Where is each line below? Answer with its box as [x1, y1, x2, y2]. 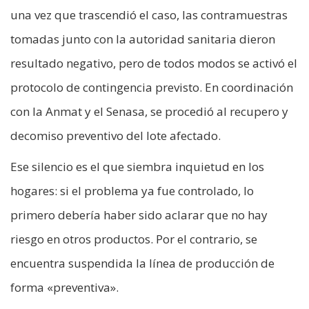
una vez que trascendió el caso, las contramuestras [10, 7, 288, 23]
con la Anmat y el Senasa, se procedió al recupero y [10, 103, 288, 120]
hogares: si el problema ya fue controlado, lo [10, 183, 254, 199]
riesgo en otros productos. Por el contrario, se [10, 231, 257, 248]
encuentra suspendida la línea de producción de [10, 255, 275, 272]
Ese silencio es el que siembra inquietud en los [10, 159, 264, 175]
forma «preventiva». [10, 279, 119, 296]
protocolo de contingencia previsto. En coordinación [10, 79, 293, 96]
